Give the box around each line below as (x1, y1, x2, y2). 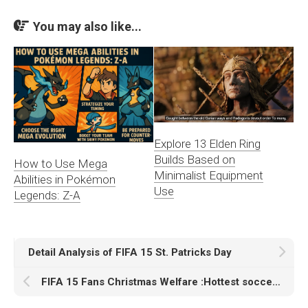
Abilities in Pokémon (14, 172, 115, 186)
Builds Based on (154, 153, 235, 167)
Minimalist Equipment (154, 168, 263, 183)
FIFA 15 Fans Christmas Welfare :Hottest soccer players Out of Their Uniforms (272, 275, 280, 288)
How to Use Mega (14, 156, 107, 170)
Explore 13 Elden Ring (154, 137, 261, 151)
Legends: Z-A (14, 188, 80, 202)
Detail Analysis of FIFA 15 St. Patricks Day (28, 245, 232, 258)
